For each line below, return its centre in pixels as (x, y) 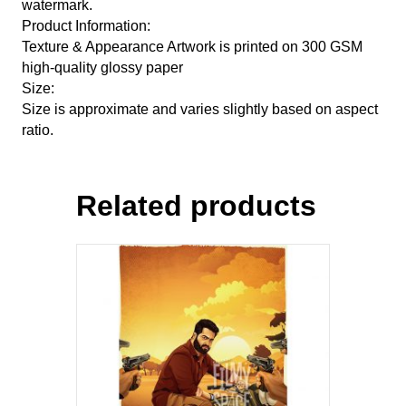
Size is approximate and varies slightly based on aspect (200, 109)
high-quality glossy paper (102, 67)
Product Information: (86, 25)
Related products (196, 205)
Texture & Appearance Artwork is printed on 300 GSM (192, 46)
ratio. (38, 130)
